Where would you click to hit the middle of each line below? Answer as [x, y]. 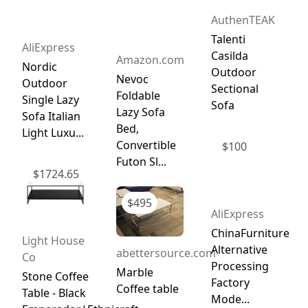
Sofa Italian [51, 116]
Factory [230, 282]
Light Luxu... [53, 132]
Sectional [234, 89]
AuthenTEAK [243, 20]
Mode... [230, 299]
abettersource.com [166, 253]
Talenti [228, 40]
